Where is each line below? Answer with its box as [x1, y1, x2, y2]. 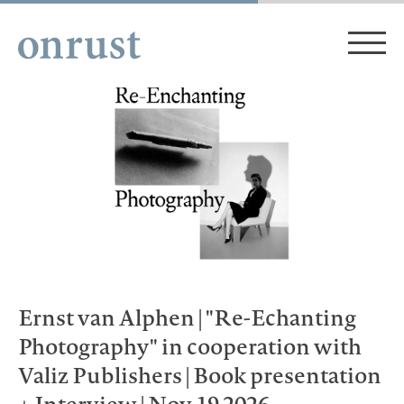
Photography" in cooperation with [18, 331, 362, 362]
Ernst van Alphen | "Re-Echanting [18, 302, 356, 333]
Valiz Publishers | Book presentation [18, 360, 381, 390]
